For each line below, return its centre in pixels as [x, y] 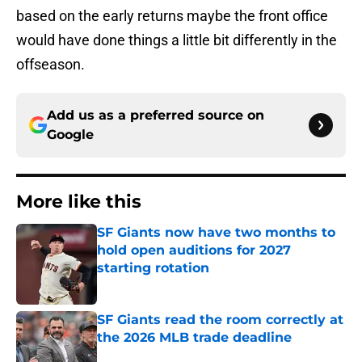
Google [70, 135]
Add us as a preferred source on [156, 116]
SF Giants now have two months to [216, 233]
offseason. [52, 65]
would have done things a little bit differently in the [177, 40]
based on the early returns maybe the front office [172, 16]
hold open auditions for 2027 [194, 250]
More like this [79, 202]
